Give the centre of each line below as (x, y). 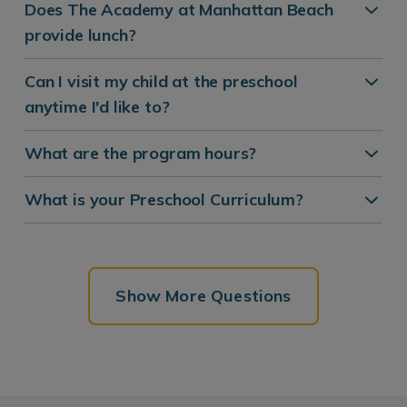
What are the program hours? (141, 153)
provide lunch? (80, 35)
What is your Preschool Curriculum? (164, 199)
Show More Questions (203, 295)
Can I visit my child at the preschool (161, 81)
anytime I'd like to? (97, 106)
